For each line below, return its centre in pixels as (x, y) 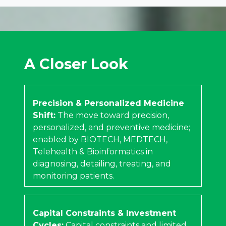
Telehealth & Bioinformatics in (93, 151)
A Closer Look (76, 64)
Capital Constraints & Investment (104, 213)
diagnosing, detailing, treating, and (102, 163)
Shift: (44, 115)
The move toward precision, (112, 115)
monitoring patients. (73, 176)
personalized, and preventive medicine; (111, 127)
